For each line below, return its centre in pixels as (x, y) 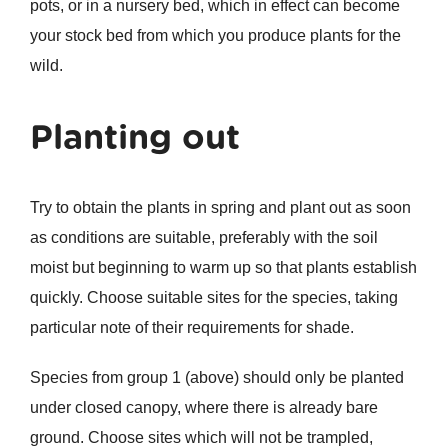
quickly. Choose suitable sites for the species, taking (213, 298)
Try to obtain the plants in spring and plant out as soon (220, 208)
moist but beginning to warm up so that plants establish (223, 268)
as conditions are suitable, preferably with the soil (203, 238)
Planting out (134, 137)
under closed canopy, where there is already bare (203, 408)
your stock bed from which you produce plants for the (215, 36)
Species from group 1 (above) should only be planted (216, 378)
